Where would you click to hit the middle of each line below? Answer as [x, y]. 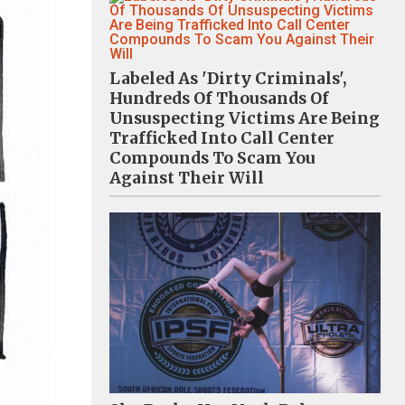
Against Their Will [187, 178]
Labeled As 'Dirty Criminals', [228, 78]
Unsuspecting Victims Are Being [245, 118]
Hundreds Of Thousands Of [219, 98]
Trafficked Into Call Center [222, 138]
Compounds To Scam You [212, 158]
